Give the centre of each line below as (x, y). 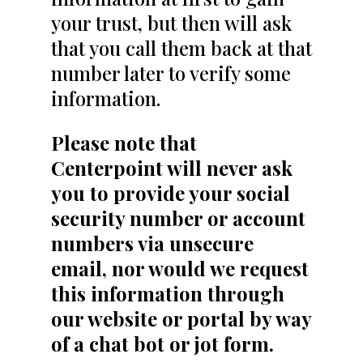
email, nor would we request (179, 268)
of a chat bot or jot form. (167, 344)
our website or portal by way (181, 318)
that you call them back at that (181, 48)
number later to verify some (171, 73)
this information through (167, 293)
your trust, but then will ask (171, 23)
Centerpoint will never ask (171, 168)
